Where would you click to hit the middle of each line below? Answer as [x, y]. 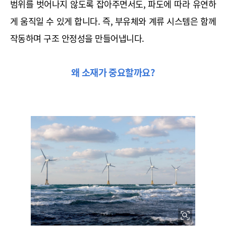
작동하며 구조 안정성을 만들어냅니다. [77, 38]
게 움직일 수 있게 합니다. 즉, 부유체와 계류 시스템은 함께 [113, 21]
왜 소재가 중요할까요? [113, 72]
